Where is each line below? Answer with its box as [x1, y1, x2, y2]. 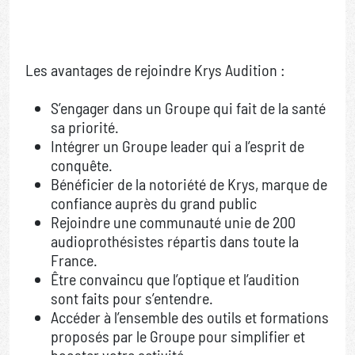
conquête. [51, 155, 113, 175]
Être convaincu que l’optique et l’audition [51, 269, 300, 289]
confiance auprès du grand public [51, 193, 257, 213]
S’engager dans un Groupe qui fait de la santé [51, 98, 326, 118]
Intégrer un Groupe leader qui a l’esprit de [51, 136, 304, 156]
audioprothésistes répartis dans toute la [51, 231, 299, 251]
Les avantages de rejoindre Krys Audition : [25, 60, 285, 80]
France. [51, 250, 97, 270]
